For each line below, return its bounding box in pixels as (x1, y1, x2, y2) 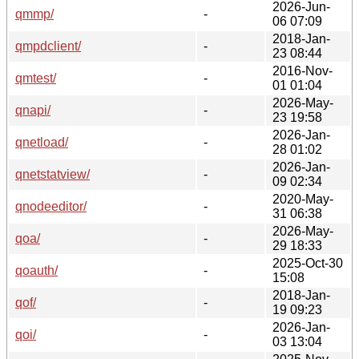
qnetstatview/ (15, 167, 90, 181)
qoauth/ (15, 263, 58, 277)
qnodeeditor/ (15, 199, 87, 213)
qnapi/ (15, 103, 50, 117)
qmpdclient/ (15, 38, 81, 53)
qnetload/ (15, 135, 68, 149)
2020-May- (272, 192, 333, 206)
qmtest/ (15, 71, 56, 85)
